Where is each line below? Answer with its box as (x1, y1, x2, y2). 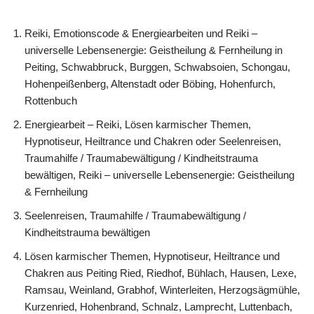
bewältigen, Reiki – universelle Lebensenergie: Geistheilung (25, 168, 294, 181)
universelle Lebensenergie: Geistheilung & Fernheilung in (25, 43, 282, 56)
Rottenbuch (25, 94, 77, 107)
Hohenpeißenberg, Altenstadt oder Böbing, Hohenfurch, (25, 77, 275, 90)
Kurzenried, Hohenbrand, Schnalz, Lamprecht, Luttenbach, (25, 300, 292, 313)
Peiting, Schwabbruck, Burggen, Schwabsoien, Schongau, (25, 60, 290, 73)
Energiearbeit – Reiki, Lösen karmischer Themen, (25, 118, 251, 130)
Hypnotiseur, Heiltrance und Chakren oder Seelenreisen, (25, 135, 281, 147)
